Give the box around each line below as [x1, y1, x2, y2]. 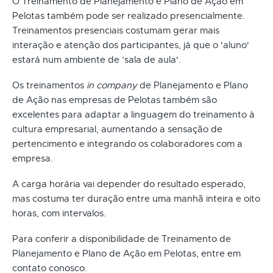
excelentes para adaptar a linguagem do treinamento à [12, 108, 255, 120]
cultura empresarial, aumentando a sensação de [12, 123, 222, 135]
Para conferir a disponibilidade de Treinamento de [12, 233, 231, 244]
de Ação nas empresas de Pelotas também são [12, 94, 217, 105]
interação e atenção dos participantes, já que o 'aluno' [12, 39, 249, 51]
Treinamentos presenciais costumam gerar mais [12, 24, 219, 36]
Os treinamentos [12, 79, 87, 91]
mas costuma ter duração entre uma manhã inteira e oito [12, 193, 260, 204]
